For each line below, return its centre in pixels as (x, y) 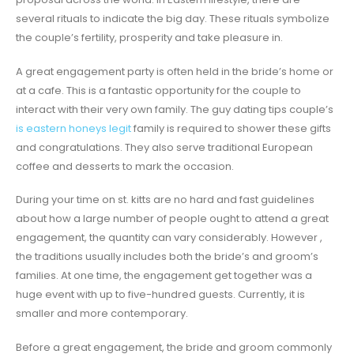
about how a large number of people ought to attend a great (172, 219)
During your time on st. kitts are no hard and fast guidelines (165, 200)
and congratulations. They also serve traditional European (164, 147)
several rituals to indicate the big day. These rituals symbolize (173, 19)
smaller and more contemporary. (102, 314)
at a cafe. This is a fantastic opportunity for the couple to (158, 90)
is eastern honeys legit (73, 128)
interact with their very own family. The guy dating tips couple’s (175, 109)
